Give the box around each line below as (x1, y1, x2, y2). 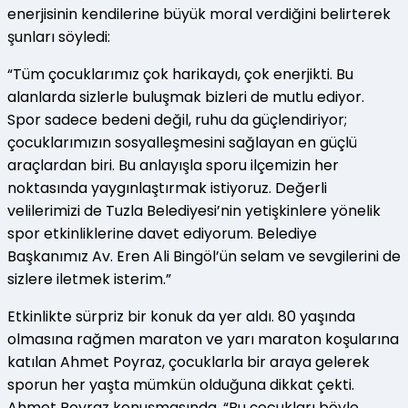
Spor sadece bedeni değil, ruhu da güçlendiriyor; (7, 109, 347, 131)
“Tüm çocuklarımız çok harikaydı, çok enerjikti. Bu (7, 64, 353, 86)
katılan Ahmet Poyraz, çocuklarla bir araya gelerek (7, 352, 370, 373)
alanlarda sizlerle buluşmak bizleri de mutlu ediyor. (7, 87, 364, 108)
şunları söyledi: (7, 26, 110, 48)
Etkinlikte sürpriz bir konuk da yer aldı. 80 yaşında (7, 306, 355, 328)
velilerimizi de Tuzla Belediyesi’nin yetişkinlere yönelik (7, 200, 381, 222)
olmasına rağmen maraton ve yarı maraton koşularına (7, 329, 399, 351)
